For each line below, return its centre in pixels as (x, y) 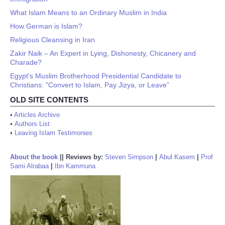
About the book (34, 157)
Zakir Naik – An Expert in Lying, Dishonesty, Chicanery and (103, 53)
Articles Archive (37, 115)
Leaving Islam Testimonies (53, 133)
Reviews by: (85, 157)
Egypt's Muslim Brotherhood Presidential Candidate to (96, 76)
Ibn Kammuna (75, 166)
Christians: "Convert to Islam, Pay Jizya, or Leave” (90, 85)
